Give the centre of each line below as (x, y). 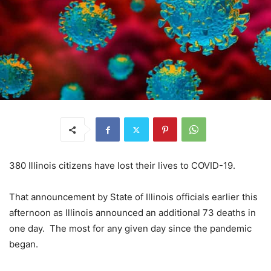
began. (24, 244)
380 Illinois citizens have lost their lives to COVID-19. (122, 166)
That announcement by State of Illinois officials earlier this (133, 197)
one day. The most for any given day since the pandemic (130, 229)
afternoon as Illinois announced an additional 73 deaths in (132, 213)
